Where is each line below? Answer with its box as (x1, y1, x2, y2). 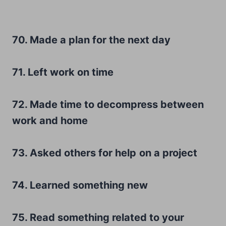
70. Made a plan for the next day (12, 33, 171, 46)
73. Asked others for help (12, 146, 136, 159)
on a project (139, 146, 197, 159)
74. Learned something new (12, 179, 148, 191)
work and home (12, 114, 88, 127)
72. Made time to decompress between (12, 98, 204, 110)
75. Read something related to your (12, 211, 184, 223)
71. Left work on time (12, 66, 114, 78)
